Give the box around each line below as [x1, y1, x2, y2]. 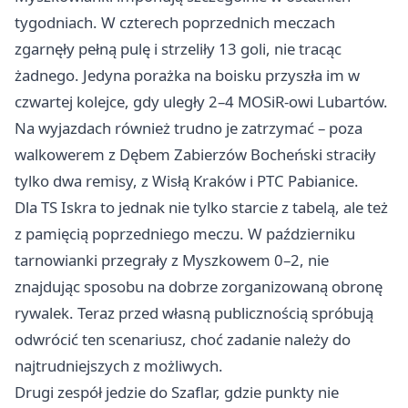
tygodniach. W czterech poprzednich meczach [15, 12, 335, 34]
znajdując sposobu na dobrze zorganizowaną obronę [15, 276, 382, 298]
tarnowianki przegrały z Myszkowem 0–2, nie [15, 250, 329, 271]
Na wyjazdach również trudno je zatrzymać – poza [15, 117, 362, 139]
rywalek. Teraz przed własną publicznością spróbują [15, 302, 373, 324]
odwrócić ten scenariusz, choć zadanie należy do [15, 329, 351, 351]
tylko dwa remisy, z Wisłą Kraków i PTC [15, 170, 288, 192]
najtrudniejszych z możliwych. [15, 355, 223, 377]
